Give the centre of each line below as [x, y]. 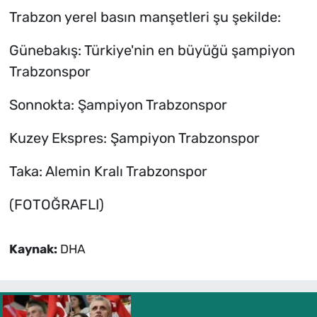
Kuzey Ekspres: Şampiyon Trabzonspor [134, 138]
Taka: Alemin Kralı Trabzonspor [108, 172]
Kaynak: [34, 249]
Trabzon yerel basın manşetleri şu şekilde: [145, 17]
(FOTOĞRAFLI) [56, 205]
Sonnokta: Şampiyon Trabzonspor [118, 105]
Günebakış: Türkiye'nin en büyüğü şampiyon [152, 51]
